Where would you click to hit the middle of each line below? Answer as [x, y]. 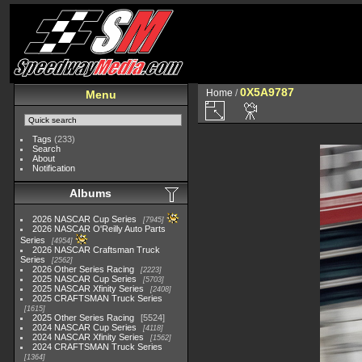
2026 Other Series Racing [84, 269]
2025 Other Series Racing [84, 318]
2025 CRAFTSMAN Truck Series [98, 298]
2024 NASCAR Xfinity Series [88, 337]
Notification [54, 168]
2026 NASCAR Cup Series [85, 219]
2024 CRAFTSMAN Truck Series [98, 347]
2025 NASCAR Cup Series [85, 279]
